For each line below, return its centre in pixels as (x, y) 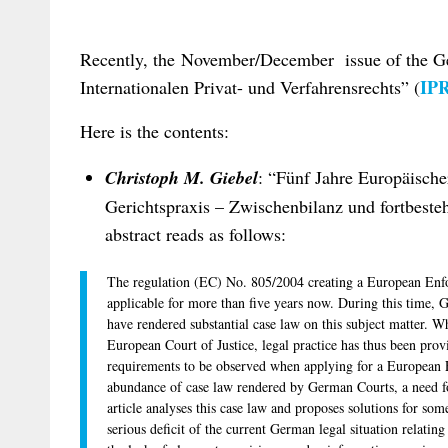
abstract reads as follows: (195, 233)
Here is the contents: (154, 130)
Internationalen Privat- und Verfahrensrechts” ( (250, 87)
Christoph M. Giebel (181, 177)
